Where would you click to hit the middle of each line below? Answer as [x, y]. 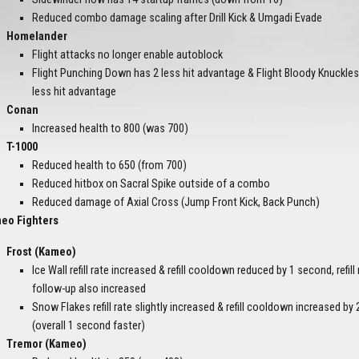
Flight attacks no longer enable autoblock [127, 55]
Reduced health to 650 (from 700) [109, 166]
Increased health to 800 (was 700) [110, 129]
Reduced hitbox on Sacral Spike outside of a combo [151, 184]
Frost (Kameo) [41, 252]
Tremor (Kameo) [46, 345]
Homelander [37, 37]
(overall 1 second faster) [89, 326]
